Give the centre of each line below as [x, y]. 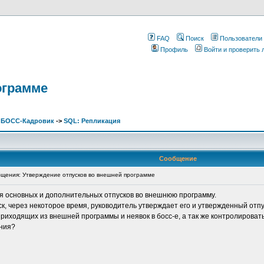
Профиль [174, 49]
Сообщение [178, 159]
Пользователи [241, 38]
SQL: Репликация [92, 121]
